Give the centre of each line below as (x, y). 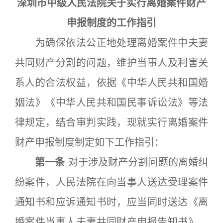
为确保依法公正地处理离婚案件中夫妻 (111, 43)
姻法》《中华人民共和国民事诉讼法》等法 (111, 103)
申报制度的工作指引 (111, 23)
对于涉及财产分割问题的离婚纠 (137, 162)
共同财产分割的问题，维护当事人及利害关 (111, 63)
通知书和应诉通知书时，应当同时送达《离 (111, 202)
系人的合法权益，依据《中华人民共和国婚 (111, 83)
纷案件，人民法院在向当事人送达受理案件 (111, 182)
